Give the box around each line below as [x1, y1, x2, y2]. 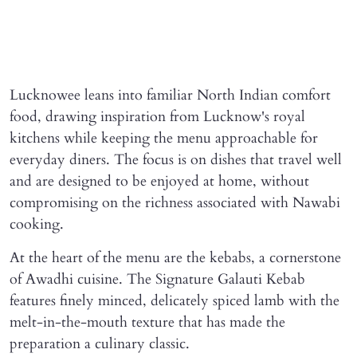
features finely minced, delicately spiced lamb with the [10, 291, 339, 312]
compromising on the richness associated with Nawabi [10, 193, 340, 214]
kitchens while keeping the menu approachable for [10, 128, 318, 149]
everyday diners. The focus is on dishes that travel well [10, 150, 342, 171]
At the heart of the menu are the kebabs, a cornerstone [10, 248, 341, 269]
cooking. [10, 214, 64, 235]
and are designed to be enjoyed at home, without [10, 171, 309, 192]
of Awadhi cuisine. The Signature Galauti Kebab [10, 269, 305, 290]
